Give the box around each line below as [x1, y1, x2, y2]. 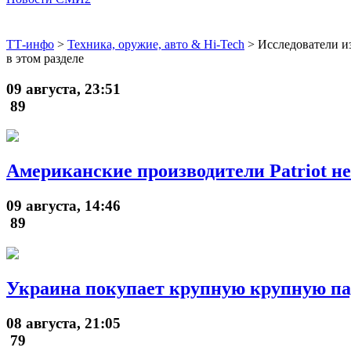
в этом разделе [6, 51, 84, 65]
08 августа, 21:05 [6, 314, 121, 331]
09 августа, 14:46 [6, 197, 121, 215]
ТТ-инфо [6, 37, 54, 51]
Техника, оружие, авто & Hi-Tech [67, 37, 244, 51]
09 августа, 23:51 [6, 80, 121, 97]
